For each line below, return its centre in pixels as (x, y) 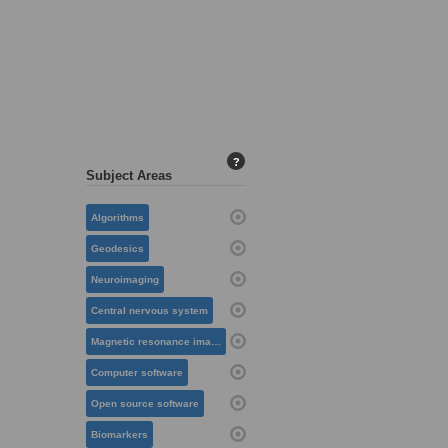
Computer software (137, 373)
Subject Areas (129, 176)
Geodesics (117, 249)
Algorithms (117, 218)
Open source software (145, 404)
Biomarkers (119, 435)
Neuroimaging (125, 280)
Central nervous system (149, 311)
